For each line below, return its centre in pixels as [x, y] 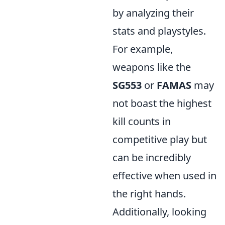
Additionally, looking [159, 212]
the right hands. [149, 194]
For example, [143, 49]
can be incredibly [152, 157]
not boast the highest [162, 103]
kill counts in [142, 121]
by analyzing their [153, 13]
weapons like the [152, 67]
